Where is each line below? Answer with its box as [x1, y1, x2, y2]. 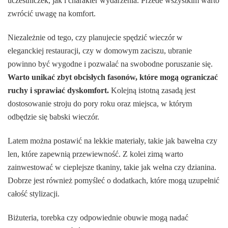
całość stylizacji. [8, 189, 60, 198]
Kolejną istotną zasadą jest [109, 85, 195, 95]
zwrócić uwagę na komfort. [8, 9, 96, 18]
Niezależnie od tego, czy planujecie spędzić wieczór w [8, 33, 183, 42]
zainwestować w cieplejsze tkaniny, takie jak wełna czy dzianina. [8, 162, 216, 172]
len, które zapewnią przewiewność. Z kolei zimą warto [8, 149, 183, 158]
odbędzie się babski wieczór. [8, 112, 99, 121]
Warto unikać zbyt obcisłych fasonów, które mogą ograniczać [8, 72, 218, 81]
